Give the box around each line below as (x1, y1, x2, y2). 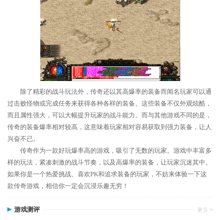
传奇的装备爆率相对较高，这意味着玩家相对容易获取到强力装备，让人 (7, 123, 212, 131)
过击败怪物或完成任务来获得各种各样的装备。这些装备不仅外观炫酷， (7, 100, 212, 107)
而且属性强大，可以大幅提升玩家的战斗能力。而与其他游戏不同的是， (7, 111, 212, 119)
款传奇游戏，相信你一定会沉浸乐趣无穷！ (7, 182, 129, 190)
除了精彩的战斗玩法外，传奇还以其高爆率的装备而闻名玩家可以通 (20, 88, 212, 95)
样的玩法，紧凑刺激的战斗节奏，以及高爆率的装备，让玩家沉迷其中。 (7, 159, 212, 166)
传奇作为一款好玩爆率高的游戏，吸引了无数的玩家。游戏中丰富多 (20, 147, 212, 154)
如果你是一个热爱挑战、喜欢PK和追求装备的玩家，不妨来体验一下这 (7, 170, 207, 178)
